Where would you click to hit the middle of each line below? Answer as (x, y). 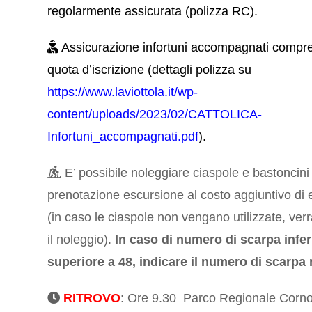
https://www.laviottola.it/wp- (123, 92)
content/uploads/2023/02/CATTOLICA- (155, 115)
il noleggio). (81, 240)
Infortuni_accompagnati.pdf (123, 137)
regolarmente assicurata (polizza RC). (155, 11)
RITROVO (92, 298)
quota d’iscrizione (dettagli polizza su (150, 70)
